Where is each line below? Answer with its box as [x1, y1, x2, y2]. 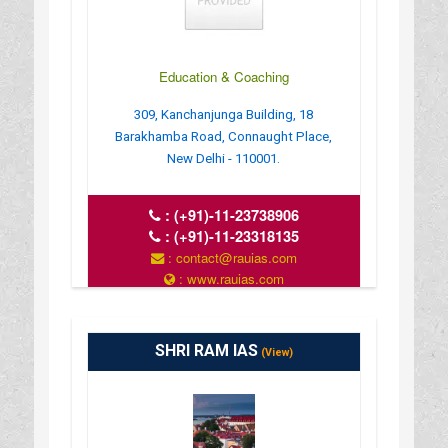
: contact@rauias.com [163, 247, 297, 267]
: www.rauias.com [174, 268, 284, 288]
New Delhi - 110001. [167, 150, 281, 166]
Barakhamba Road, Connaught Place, [115, 128, 333, 144]
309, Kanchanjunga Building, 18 [134, 106, 314, 122]
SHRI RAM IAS [154, 340, 258, 360]
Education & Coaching [158, 66, 289, 86]
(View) [257, 345, 293, 359]
